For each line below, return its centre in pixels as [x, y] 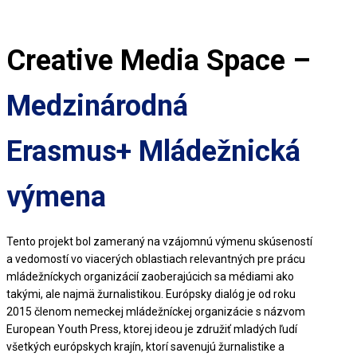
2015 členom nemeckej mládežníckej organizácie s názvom [156, 312]
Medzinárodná [97, 106]
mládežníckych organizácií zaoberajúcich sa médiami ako [150, 277]
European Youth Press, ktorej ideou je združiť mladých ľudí [152, 330]
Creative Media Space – [159, 61]
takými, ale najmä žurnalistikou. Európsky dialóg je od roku [151, 294]
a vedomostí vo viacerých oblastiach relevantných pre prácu [156, 259]
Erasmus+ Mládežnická [153, 152]
